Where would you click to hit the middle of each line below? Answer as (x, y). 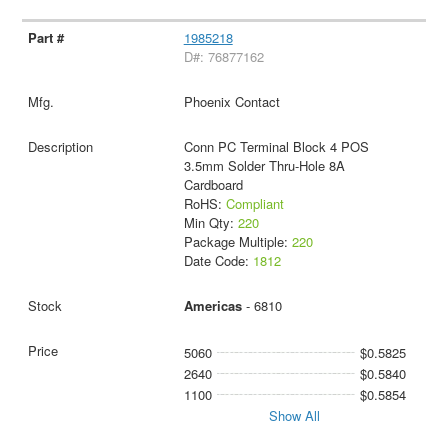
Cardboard (213, 185)
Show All (295, 416)
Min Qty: (210, 223)
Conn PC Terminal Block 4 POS (276, 147)
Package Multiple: (237, 242)
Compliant (254, 204)
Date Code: (218, 261)
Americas (212, 306)
